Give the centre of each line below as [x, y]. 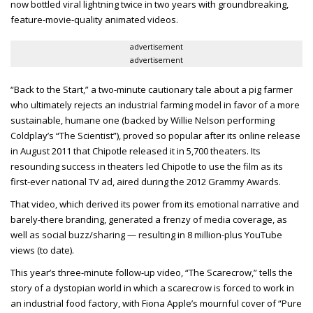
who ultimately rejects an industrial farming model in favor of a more [155, 105]
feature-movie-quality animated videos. [94, 20]
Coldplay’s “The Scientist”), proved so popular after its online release [155, 136]
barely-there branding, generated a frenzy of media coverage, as [149, 220]
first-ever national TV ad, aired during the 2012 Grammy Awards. [147, 182]
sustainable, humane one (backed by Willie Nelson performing [143, 121]
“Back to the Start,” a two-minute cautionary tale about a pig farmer [152, 90]
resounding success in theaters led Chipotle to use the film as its [147, 167]
